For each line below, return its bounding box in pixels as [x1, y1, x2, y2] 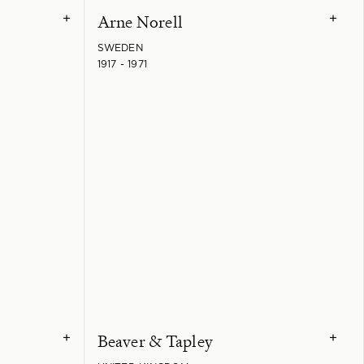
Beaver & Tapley [97, 330, 214, 352]
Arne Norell [97, 11, 184, 32]
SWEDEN [97, 42, 143, 53]
